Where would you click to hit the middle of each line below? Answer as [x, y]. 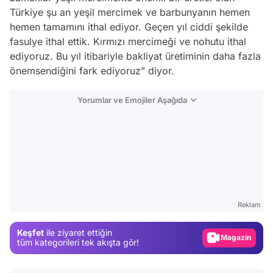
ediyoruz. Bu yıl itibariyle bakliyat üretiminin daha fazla [135, 56]
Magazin [236, 238]
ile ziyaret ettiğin [78, 233]
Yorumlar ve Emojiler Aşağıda [132, 100]
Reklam [249, 204]
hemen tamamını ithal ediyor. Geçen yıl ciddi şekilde [129, 27]
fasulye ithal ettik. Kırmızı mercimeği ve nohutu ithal [128, 41]
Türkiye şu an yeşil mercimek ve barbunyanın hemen [130, 12]
